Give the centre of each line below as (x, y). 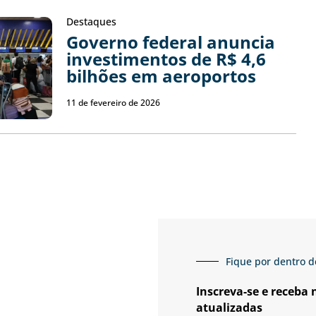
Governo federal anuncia (170, 42)
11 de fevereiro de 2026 (113, 103)
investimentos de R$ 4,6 (166, 59)
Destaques (91, 22)
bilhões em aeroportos (161, 76)
